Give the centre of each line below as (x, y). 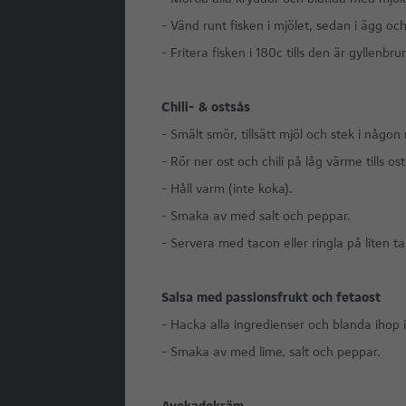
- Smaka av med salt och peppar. (256, 216)
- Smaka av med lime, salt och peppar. (271, 352)
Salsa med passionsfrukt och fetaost (271, 297)
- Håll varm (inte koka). (227, 188)
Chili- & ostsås (205, 107)
